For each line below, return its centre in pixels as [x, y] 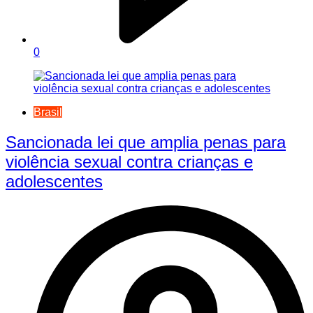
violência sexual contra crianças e [129, 161]
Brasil [48, 112]
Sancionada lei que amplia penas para [146, 142]
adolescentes [54, 181]
